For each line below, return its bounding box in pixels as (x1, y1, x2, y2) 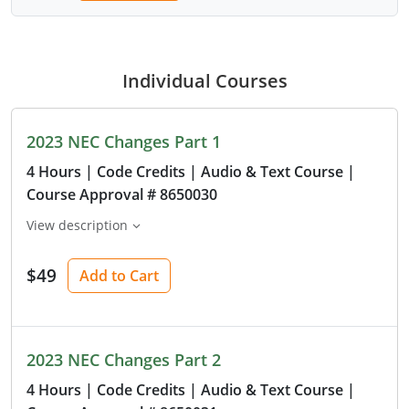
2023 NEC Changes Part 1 (26, 130, 221, 152)
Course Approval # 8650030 (26, 184, 217, 204)
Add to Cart (79, 265, 159, 286)
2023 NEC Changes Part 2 (26, 348, 221, 371)
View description (26, 215, 128, 234)
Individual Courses (121, 67, 288, 93)
